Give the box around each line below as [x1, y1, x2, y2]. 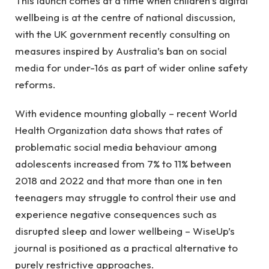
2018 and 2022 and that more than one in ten [15, 174, 222, 187]
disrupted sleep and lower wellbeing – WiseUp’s [15, 225, 235, 238]
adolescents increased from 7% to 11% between [15, 157, 231, 171]
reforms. [15, 77, 56, 91]
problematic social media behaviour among [15, 141, 217, 154]
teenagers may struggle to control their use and [15, 191, 236, 204]
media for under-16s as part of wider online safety [15, 61, 248, 74]
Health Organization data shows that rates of [15, 124, 223, 137]
